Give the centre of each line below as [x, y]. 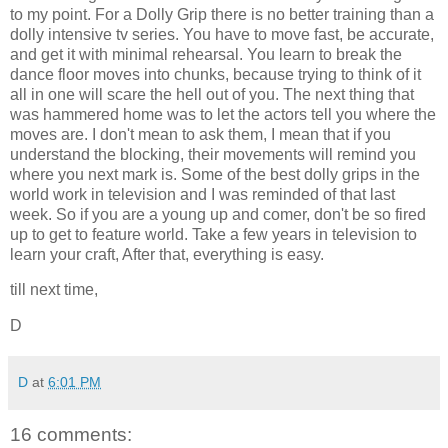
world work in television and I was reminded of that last [202, 194]
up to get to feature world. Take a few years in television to [213, 234]
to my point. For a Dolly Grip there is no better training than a [222, 14]
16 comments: [71, 435]
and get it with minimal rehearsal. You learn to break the [206, 54]
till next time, [54, 290]
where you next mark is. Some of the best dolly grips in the [215, 174]
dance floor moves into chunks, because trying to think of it [215, 74]
